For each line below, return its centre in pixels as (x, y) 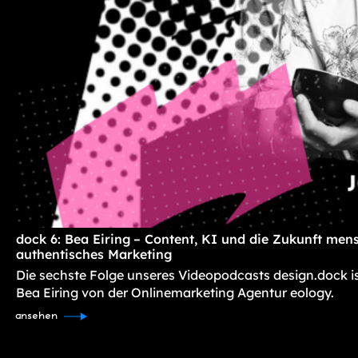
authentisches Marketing (94, 254)
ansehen (37, 316)
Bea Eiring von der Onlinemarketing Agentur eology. (175, 292)
